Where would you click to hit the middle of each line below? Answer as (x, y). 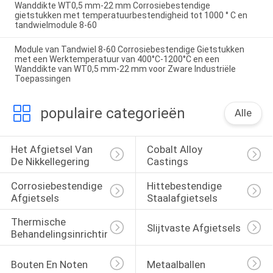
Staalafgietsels (182, 198)
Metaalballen (176, 264)
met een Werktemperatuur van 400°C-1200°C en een (117, 59)
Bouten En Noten (49, 264)
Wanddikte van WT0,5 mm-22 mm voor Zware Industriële (125, 69)
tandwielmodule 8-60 (55, 25)
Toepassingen (42, 79)
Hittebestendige (185, 186)
